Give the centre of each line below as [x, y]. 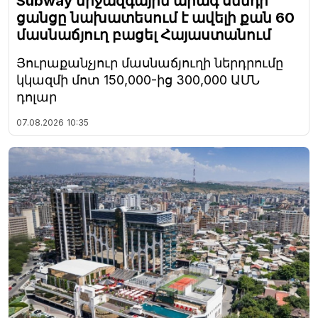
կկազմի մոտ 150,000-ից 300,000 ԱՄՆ [138, 79]
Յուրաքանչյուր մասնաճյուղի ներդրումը [150, 62]
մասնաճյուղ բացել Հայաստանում [144, 34]
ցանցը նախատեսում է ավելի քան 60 [155, 17]
